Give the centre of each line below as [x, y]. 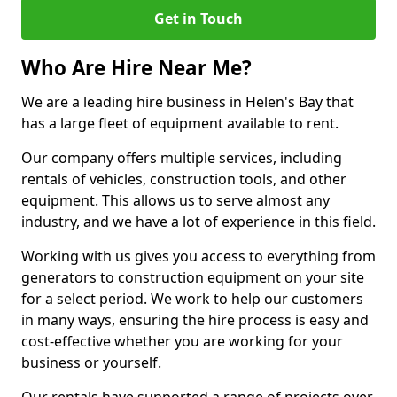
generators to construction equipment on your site [193, 277]
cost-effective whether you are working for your [182, 341]
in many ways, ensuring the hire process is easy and [195, 320]
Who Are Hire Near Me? [136, 68]
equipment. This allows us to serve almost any [175, 200]
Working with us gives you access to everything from [198, 256]
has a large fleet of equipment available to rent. [180, 123]
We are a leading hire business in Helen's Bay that [187, 102]
